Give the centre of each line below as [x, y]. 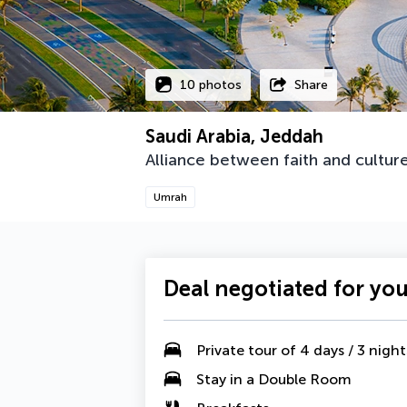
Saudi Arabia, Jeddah [234, 136]
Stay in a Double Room [274, 379]
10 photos [211, 84]
